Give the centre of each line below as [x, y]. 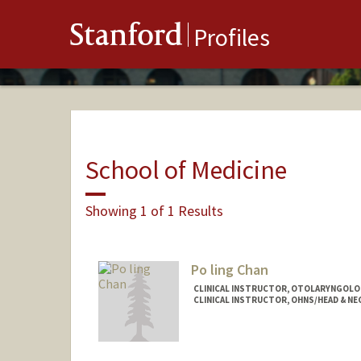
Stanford [127, 38]
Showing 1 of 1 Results [154, 210]
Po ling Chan [229, 270]
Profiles [232, 37]
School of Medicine [186, 170]
